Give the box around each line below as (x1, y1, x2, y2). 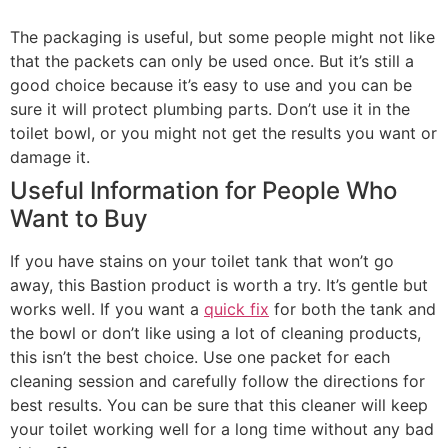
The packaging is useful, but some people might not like (10, 26, 435, 47)
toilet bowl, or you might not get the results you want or (10, 122, 437, 143)
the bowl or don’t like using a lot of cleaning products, (10, 322, 421, 343)
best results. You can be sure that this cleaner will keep (10, 394, 428, 415)
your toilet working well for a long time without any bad (10, 418, 434, 439)
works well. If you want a (10, 298, 204, 319)
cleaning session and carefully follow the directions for (10, 370, 425, 391)
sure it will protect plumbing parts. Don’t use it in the (10, 98, 410, 119)
